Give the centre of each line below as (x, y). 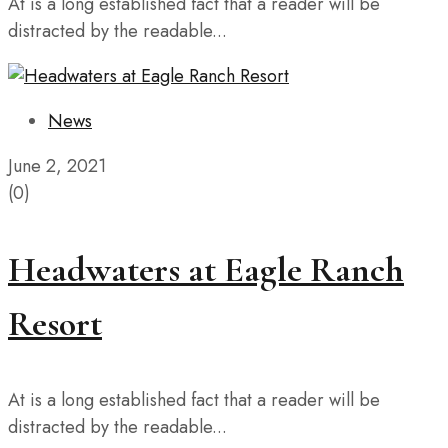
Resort (55, 324)
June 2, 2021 (57, 166)
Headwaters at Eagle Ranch (206, 270)
